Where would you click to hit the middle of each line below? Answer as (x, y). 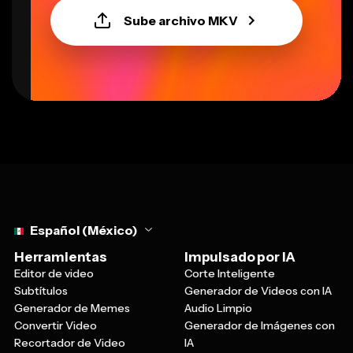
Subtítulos (41, 290)
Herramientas (61, 256)
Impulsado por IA (240, 256)
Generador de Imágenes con (260, 325)
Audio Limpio (218, 308)
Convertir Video (56, 325)
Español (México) (84, 230)
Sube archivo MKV (180, 20)
